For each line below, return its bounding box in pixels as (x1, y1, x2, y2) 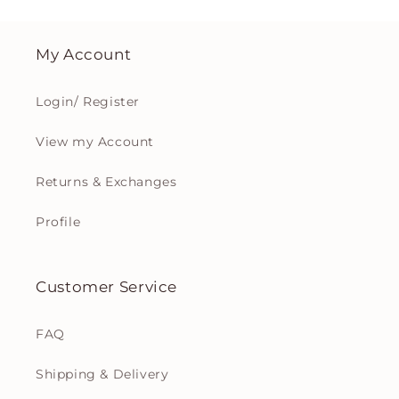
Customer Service (36, 278, 178, 297)
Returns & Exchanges (36, 174, 177, 191)
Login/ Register (36, 94, 140, 110)
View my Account (36, 134, 154, 151)
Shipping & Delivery (36, 366, 169, 383)
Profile (36, 214, 81, 231)
